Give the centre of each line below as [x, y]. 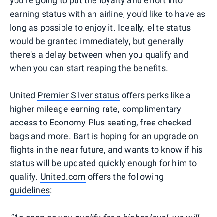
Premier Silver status [78, 95]
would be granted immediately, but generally [97, 41]
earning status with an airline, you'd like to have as [108, 14]
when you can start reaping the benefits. [89, 68]
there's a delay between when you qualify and [99, 54]
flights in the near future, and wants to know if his [106, 149]
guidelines [30, 190]
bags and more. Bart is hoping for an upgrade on [104, 136]
